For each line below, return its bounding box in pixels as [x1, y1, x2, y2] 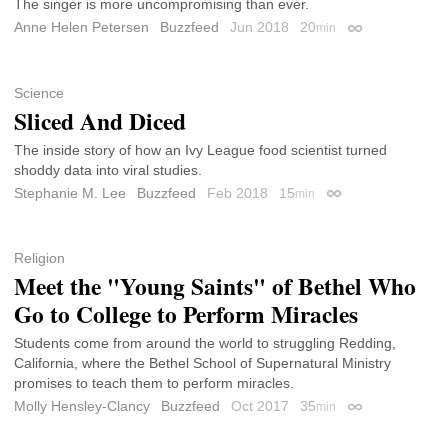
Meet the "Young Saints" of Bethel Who [14, 268, 416, 303]
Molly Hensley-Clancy [14, 397, 150, 414]
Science [14, 84, 64, 101]
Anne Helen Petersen [14, 19, 149, 36]
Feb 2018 [207, 184, 272, 201]
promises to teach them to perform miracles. [14, 374, 294, 391]
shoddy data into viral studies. [14, 161, 202, 178]
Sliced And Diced [14, 103, 186, 138]
